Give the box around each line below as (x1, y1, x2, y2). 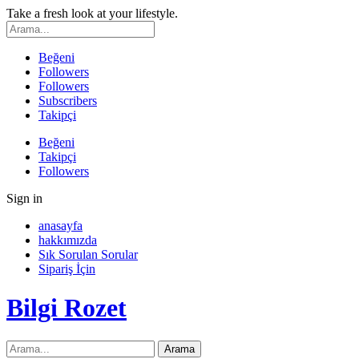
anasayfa (38, 219, 83, 232)
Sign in (6, 192, 42, 205)
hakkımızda (38, 233, 97, 247)
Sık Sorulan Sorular (38, 248, 138, 261)
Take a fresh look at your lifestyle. (6, 6, 178, 20)
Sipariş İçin (38, 262, 95, 276)
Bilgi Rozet (6, 293, 127, 323)
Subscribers (38, 94, 97, 107)
